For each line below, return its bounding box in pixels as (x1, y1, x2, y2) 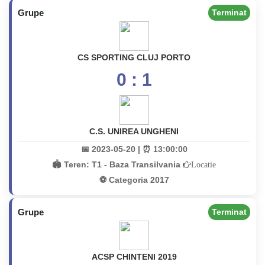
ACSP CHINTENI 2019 (91, 252, 177, 261)
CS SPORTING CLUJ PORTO (77, 53, 190, 62)
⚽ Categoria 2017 (99, 175, 169, 185)
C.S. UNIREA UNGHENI (89, 127, 179, 136)
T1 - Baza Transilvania (92, 160, 183, 169)
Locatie (191, 160, 216, 169)
